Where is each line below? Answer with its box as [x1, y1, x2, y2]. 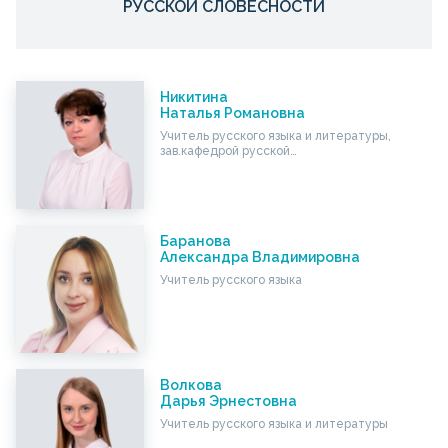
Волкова [159, 377, 222, 394]
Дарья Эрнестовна [159, 393, 297, 410]
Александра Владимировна [159, 249, 360, 266]
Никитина [159, 89, 228, 106]
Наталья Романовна [159, 105, 305, 122]
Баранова [159, 233, 231, 250]
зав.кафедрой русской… [159, 144, 297, 159]
